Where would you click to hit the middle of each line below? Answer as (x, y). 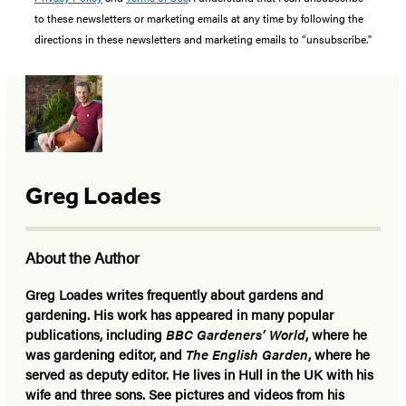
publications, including (96, 334)
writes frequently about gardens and (213, 295)
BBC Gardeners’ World (236, 334)
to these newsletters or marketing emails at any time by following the (199, 19)
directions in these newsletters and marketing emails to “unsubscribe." (203, 39)
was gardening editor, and (106, 354)
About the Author (82, 258)
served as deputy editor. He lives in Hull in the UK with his (199, 374)
